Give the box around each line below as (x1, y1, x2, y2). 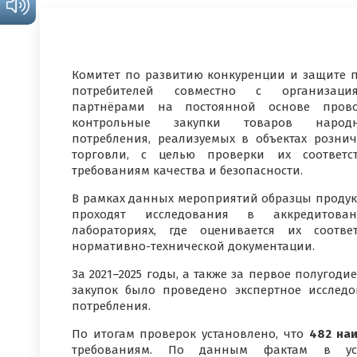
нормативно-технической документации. (72, 239, 315, 253)
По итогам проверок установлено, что (72, 327, 309, 341)
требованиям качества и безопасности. (72, 163, 303, 178)
